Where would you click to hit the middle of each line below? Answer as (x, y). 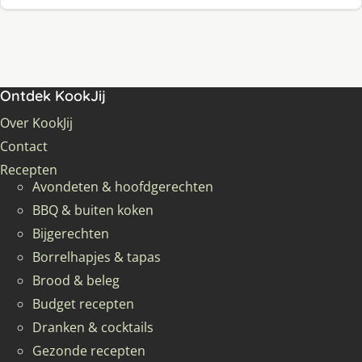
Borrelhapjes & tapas (97, 257)
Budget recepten (83, 303)
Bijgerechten (71, 233)
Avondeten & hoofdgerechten (123, 186)
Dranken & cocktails (93, 327)
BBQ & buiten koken (93, 210)
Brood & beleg (76, 280)
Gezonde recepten (89, 350)
